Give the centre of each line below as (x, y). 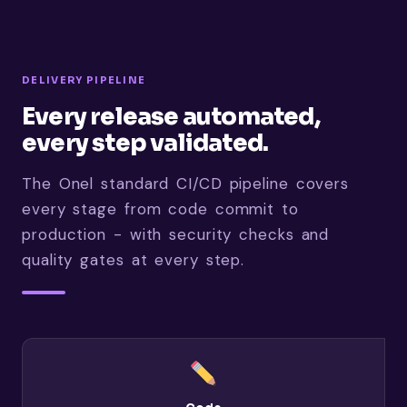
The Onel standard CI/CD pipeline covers (186, 183)
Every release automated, (171, 116)
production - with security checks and (176, 234)
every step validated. (145, 143)
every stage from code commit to (160, 208)
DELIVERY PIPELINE (84, 79)
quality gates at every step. (134, 259)
